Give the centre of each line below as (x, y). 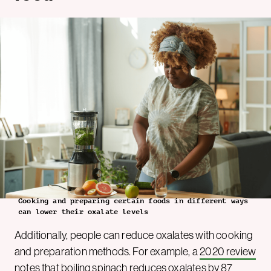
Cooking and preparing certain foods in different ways (133, 201)
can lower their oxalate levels (83, 212)
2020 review (228, 252)
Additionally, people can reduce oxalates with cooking (134, 235)
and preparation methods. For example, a (107, 252)
